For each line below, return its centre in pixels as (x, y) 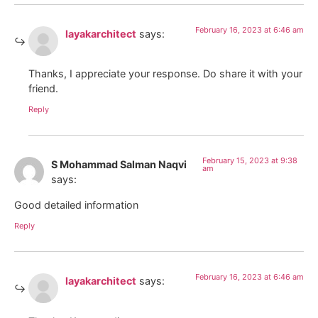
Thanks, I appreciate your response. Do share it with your (165, 74)
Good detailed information (76, 204)
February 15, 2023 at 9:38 (250, 161)
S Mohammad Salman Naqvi (119, 165)
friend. (43, 89)
